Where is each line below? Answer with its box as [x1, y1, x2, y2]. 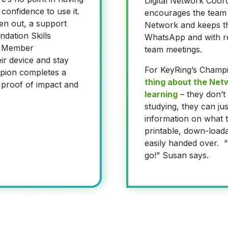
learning [145, 89, 178, 99]
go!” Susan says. [145, 150, 209, 160]
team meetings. [145, 44, 205, 54]
